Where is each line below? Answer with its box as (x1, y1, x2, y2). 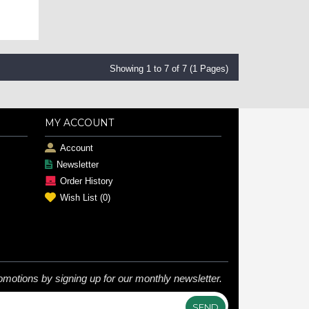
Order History (59, 176, 113, 187)
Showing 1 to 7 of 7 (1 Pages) (110, 63, 228, 74)
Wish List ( (59, 192, 103, 203)
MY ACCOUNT (44, 117, 114, 130)
